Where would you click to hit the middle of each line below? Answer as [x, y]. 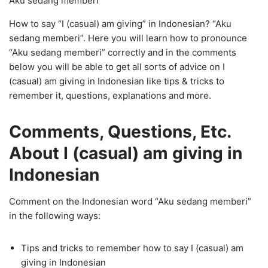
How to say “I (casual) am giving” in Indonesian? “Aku [120, 24]
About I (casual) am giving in [126, 153]
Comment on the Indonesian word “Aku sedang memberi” [130, 201]
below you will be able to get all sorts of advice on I [117, 67]
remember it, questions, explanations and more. [110, 95]
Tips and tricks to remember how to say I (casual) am [132, 248]
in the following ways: [55, 216]
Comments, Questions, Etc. [120, 132]
